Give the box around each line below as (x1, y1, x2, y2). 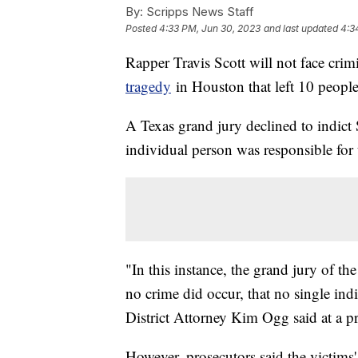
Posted (125, 22, 159, 34)
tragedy (125, 75, 171, 96)
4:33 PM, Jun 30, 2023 (159, 22, 261, 34)
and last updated (264, 22, 338, 34)
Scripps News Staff (143, 3, 254, 19)
